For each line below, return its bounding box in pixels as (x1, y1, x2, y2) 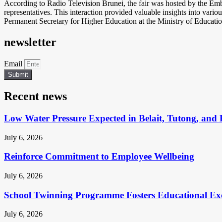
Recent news (4, 89, 67, 103)
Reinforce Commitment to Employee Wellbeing (4, 151, 194, 162)
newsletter (4, 36, 56, 49)
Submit (8, 71, 28, 79)
